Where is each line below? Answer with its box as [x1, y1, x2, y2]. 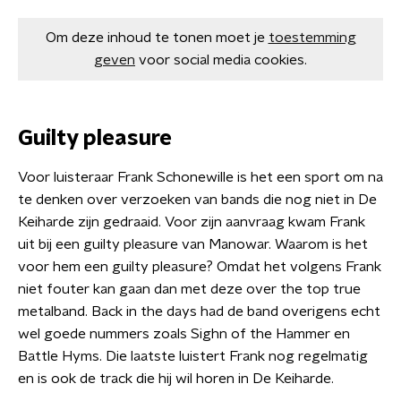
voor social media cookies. [139, 53, 307, 67]
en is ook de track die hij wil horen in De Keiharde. [18, 371, 334, 386]
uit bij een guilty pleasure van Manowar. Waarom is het [18, 237, 368, 252]
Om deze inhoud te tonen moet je [45, 30, 265, 45]
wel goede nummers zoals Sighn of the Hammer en [18, 327, 350, 341]
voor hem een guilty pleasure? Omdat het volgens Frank [18, 260, 381, 274]
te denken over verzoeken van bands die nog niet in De [18, 192, 377, 207]
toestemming [268, 30, 356, 45]
